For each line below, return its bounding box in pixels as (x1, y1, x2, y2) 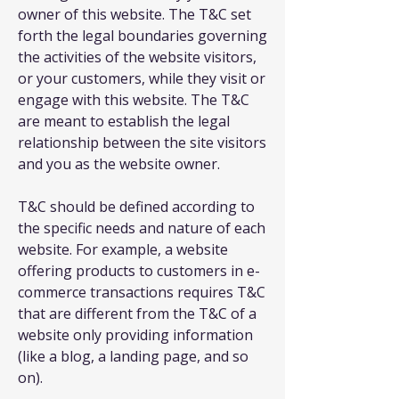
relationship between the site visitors (18, 133, 266, 152)
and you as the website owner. (18, 154, 224, 174)
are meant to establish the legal (18, 111, 230, 131)
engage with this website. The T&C (18, 90, 249, 110)
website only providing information (18, 325, 253, 345)
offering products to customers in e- (18, 261, 260, 281)
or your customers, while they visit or (18, 69, 265, 88)
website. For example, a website (18, 240, 228, 259)
